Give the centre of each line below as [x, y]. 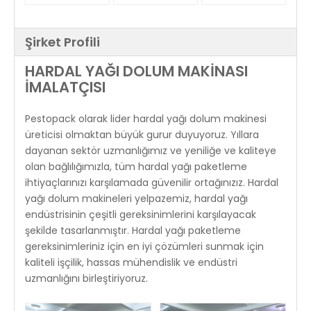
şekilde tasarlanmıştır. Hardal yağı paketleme [133, 230]
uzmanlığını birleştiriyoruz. [86, 278]
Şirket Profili [62, 42]
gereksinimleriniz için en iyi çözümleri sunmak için [144, 246]
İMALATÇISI [65, 87]
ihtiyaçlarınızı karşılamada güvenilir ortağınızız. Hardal [152, 182]
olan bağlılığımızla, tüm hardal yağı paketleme [136, 166]
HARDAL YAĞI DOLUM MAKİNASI [136, 71]
